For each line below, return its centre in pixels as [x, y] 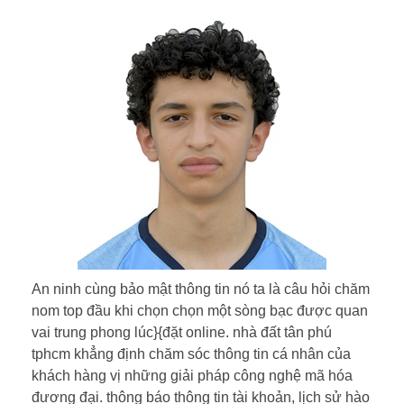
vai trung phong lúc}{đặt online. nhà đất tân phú [182, 332]
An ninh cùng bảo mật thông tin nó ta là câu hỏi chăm [201, 289]
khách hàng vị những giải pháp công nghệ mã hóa [192, 375]
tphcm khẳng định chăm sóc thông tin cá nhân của [191, 353]
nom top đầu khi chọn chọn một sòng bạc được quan [200, 310]
